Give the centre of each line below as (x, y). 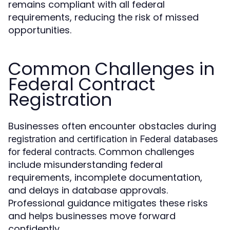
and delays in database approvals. (88, 190)
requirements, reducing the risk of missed (103, 17)
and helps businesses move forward (92, 216)
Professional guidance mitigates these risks (108, 203)
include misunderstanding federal (85, 165)
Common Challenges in (111, 69)
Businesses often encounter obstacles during (112, 126)
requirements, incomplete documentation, (105, 177)
